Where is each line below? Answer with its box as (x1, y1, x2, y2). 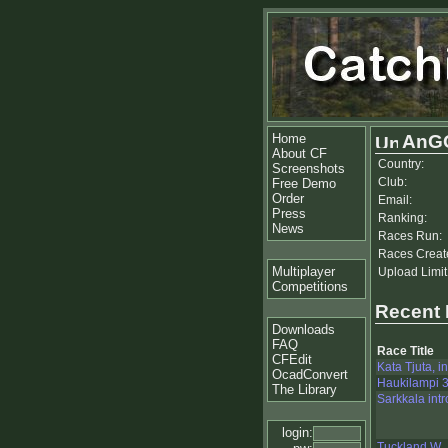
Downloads (272, 322, 335, 337)
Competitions (272, 279, 348, 294)
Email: (378, 193, 412, 207)
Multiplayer (272, 264, 335, 279)
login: (282, 425, 313, 440)
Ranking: (378, 211, 427, 225)
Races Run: (378, 229, 442, 243)
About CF (272, 146, 327, 161)
